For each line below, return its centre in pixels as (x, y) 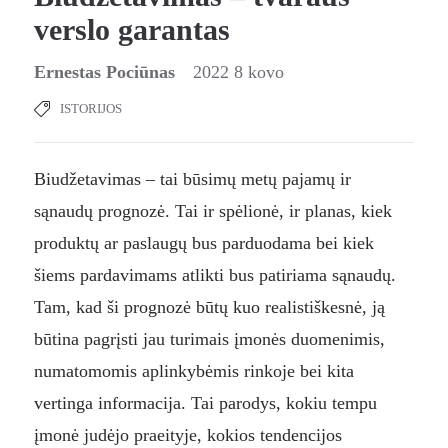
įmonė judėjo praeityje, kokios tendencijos (187, 435)
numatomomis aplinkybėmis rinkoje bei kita (193, 371)
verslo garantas (131, 30)
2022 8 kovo (238, 72)
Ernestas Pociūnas (106, 72)
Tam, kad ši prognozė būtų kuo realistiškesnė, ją (209, 307)
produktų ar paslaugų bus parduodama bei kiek (203, 243)
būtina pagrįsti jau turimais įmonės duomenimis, (209, 339)
